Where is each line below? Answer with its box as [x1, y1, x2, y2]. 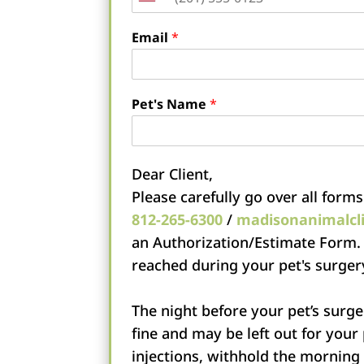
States [139, 17, 183, 37]
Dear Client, [132, 163, 214, 184]
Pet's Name [132, 94, 210, 113]
